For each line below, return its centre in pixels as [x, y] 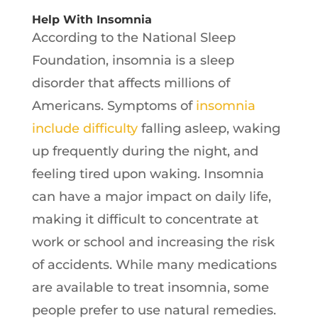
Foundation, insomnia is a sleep [133, 60]
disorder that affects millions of [131, 83]
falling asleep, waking [209, 128]
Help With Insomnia [92, 19]
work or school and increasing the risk [153, 242]
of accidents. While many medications [154, 264]
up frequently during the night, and [145, 151]
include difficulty [84, 128]
